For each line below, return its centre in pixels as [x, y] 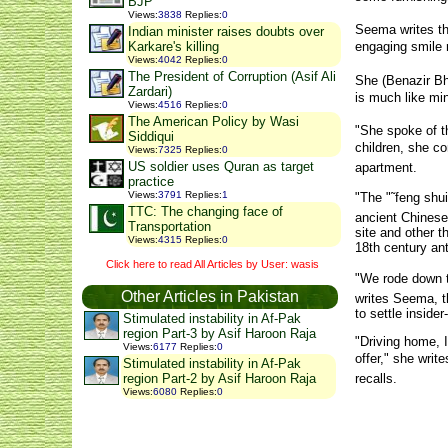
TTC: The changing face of [205, 211]
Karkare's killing [173, 46]
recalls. [376, 379]
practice [151, 181]
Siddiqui [151, 136]
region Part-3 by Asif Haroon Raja [219, 334]
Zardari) [150, 91]
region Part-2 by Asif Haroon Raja [219, 379]
